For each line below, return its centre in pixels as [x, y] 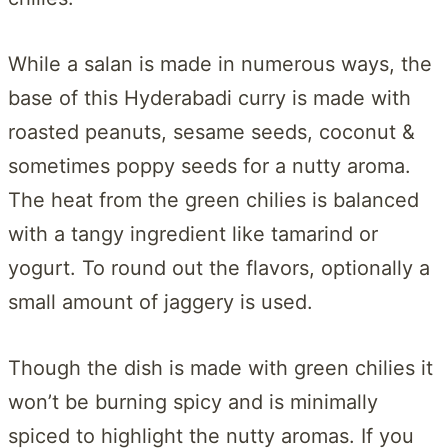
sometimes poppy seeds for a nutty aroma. [209, 165]
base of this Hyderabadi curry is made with [209, 97]
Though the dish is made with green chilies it [220, 367]
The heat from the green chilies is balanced [213, 199]
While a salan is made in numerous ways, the [220, 63]
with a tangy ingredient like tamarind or [193, 233]
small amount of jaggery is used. [160, 301]
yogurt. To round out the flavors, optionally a [219, 267]
